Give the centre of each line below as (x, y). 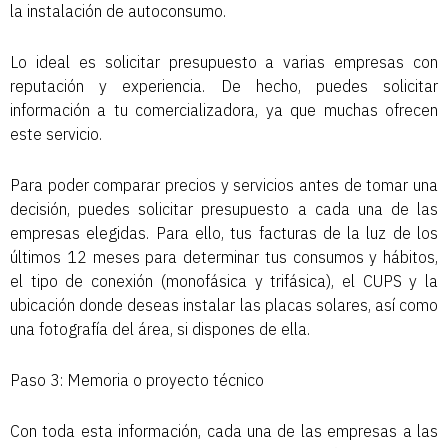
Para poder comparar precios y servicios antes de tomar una (224, 185)
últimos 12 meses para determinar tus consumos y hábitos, (224, 257)
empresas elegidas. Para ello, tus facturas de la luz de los (224, 233)
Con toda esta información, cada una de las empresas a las (224, 431)
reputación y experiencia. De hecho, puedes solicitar (224, 86)
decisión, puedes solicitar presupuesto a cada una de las (224, 209)
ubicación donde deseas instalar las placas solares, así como (224, 305)
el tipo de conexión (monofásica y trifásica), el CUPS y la (224, 281)
